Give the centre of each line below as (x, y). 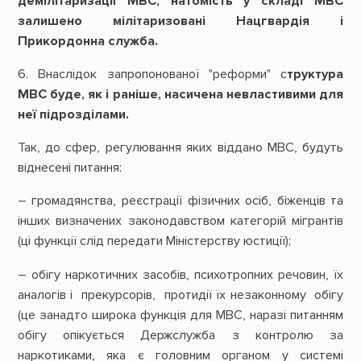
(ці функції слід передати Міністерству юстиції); (154, 241)
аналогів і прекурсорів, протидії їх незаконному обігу (180, 295)
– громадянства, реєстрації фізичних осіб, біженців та (180, 201)
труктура (315, 74)
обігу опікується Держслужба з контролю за (180, 335)
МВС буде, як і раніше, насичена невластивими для (180, 94)
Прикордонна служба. (87, 41)
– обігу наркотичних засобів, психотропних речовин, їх (180, 274)
